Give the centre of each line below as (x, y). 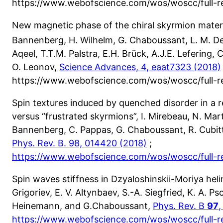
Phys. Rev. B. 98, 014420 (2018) (79, 143)
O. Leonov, (36, 67)
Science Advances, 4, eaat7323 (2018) (140, 67)
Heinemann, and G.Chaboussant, (82, 206)
